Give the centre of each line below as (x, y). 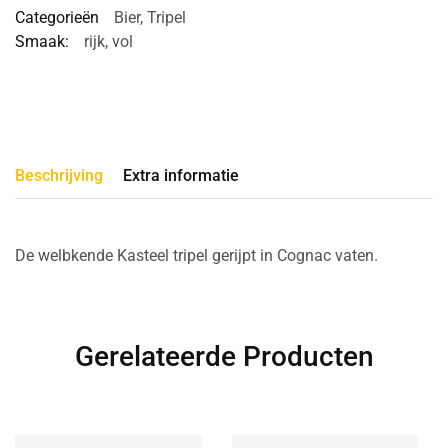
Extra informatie (181, 175)
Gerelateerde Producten (224, 356)
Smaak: (42, 41)
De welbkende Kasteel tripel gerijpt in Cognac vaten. (196, 255)
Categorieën (57, 17)
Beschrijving (59, 175)
